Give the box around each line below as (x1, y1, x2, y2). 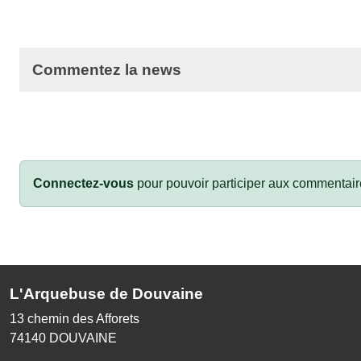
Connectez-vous (33, 176, 134, 190)
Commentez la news (32, 60, 181, 78)
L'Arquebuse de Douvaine (10, 284, 203, 302)
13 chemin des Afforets (10, 311, 139, 326)
